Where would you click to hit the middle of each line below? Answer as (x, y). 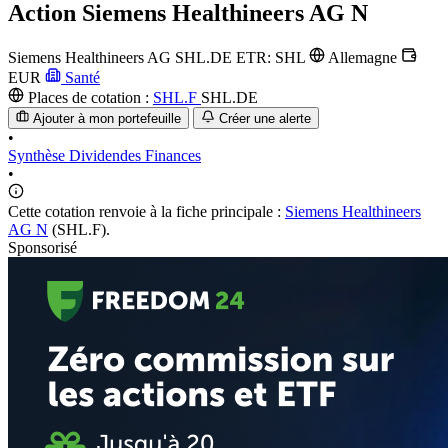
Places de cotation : (88, 97)
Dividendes (107, 156)
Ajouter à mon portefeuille (107, 119)
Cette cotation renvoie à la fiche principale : (146, 212)
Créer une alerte (264, 119)
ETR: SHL (272, 57)
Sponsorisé (42, 248)
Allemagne (363, 57)
